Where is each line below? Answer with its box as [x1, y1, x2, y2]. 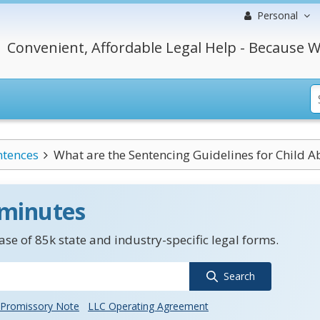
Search [223, 269, 255, 283]
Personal [257, 9, 298, 22]
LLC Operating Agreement [88, 299, 209, 313]
